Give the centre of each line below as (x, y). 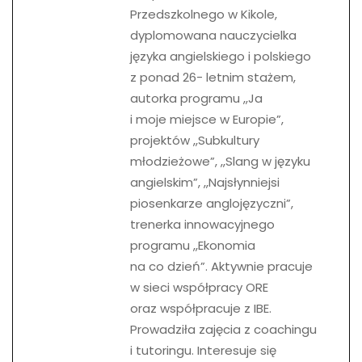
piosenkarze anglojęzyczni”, (212, 203)
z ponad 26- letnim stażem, (213, 77)
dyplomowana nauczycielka (213, 35)
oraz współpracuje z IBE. (201, 308)
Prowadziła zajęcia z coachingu (223, 329)
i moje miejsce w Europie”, (207, 119)
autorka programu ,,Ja (196, 98)
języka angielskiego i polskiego (221, 56)
